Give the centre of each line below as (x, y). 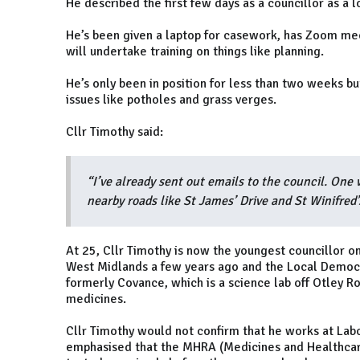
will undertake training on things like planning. (195, 52)
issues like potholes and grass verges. (171, 100)
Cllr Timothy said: (116, 132)
